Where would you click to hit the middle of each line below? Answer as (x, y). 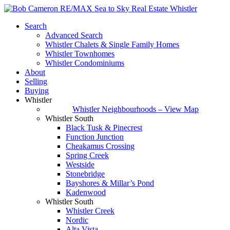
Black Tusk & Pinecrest (104, 128)
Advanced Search (74, 35)
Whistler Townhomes (80, 54)
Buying (37, 91)
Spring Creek (87, 155)
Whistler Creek (90, 211)
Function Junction (95, 137)
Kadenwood (86, 192)
